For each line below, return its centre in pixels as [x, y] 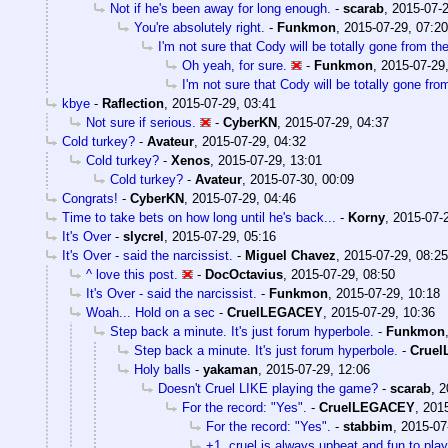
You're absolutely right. [199, 27]
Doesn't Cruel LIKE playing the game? [268, 388]
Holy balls [162, 369]
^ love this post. [132, 274]
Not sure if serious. [141, 122]
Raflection [133, 103]
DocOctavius [244, 274]
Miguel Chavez [290, 255]
